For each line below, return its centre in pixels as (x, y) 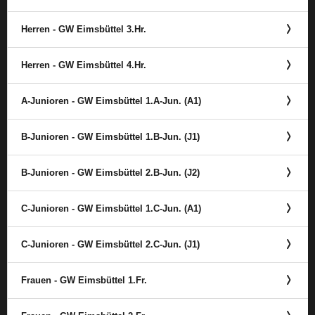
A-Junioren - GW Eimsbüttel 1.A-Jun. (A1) (111, 101)
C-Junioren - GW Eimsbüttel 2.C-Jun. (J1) (110, 244)
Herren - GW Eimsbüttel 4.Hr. (84, 65)
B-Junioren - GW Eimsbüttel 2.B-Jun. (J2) (110, 173)
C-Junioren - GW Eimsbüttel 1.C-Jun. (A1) (111, 208)
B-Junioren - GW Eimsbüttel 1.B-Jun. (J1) (110, 137)
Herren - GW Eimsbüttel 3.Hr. (84, 29)
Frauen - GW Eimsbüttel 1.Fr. (84, 280)
